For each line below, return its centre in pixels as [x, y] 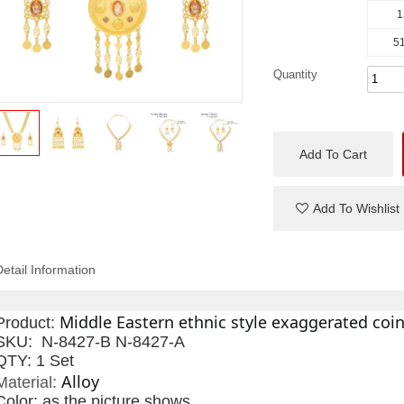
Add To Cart [334, 155]
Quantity [295, 74]
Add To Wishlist [356, 209]
